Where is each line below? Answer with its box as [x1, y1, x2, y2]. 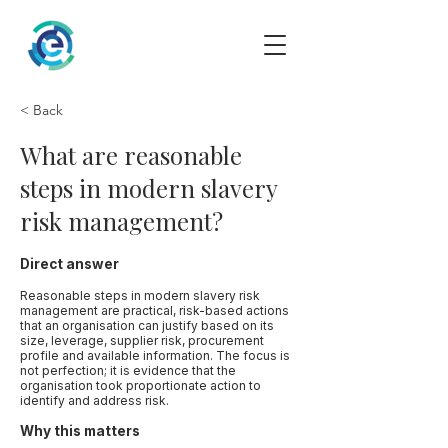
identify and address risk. [20, 393, 169, 408]
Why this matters [20, 423, 140, 439]
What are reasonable [20, 139, 242, 171]
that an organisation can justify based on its [20, 318, 274, 333]
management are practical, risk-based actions [20, 303, 289, 318]
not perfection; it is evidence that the [20, 363, 236, 378]
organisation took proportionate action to [20, 378, 261, 393]
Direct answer [20, 256, 119, 272]
